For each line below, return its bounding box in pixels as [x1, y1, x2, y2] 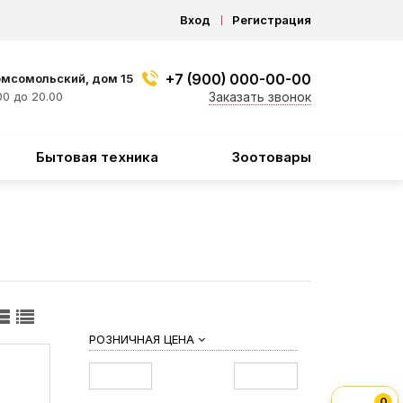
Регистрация [232, 13, 311, 27]
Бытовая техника [35, 148, 158, 166]
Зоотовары [231, 148, 311, 166]
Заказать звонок [209, 89, 311, 104]
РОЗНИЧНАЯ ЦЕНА [88, 332, 198, 347]
